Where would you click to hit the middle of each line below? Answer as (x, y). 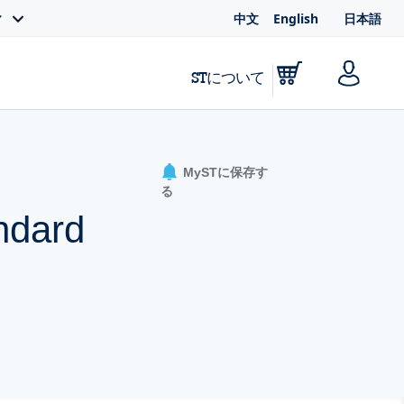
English (296, 18)
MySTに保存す (225, 172)
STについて (228, 77)
